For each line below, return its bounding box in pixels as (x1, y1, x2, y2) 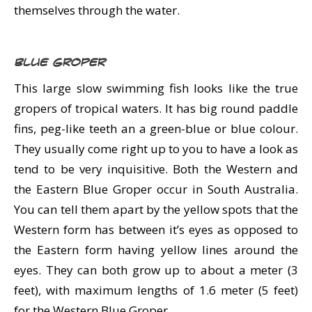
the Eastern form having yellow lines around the (14, 242, 298, 258)
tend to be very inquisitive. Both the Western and (14, 161, 298, 177)
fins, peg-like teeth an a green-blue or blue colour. (14, 120, 298, 136)
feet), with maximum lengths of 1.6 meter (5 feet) (14, 282, 298, 298)
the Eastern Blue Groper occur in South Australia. (14, 181, 298, 197)
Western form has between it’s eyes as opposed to (14, 221, 298, 237)
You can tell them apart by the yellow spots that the (14, 201, 298, 217)
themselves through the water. (14, 2, 180, 18)
